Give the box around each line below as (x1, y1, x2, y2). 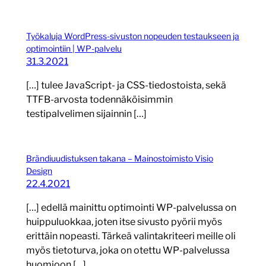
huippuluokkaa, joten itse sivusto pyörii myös (26, 216, 222, 228)
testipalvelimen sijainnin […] (26, 108, 147, 120)
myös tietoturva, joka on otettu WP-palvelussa (26, 245, 230, 256)
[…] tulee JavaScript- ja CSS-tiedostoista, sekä (26, 80, 226, 91)
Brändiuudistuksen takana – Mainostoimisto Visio (26, 153, 213, 164)
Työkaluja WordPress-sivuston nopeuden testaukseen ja (26, 31, 239, 42)
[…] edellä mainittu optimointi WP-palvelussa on (26, 202, 236, 214)
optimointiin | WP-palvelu (26, 43, 122, 54)
